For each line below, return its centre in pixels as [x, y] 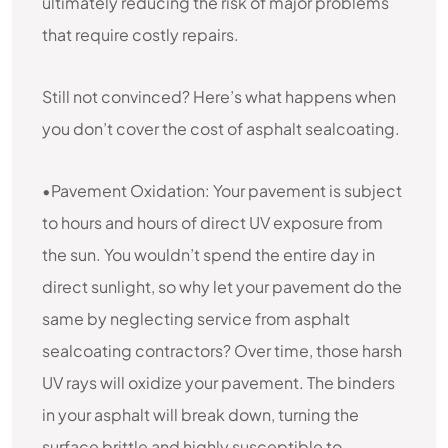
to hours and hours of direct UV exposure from [212, 222]
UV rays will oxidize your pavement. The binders [218, 382]
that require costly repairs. [140, 34]
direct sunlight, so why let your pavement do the [222, 286]
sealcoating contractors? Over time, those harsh [222, 350]
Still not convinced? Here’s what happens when [219, 96]
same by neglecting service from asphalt [196, 318]
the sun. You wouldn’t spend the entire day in [208, 254]
